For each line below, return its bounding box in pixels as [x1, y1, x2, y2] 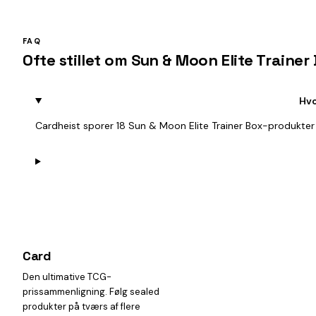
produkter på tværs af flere [23, 300, 140, 312]
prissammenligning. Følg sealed [23, 286, 159, 298]
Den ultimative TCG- [23, 271, 111, 283]
